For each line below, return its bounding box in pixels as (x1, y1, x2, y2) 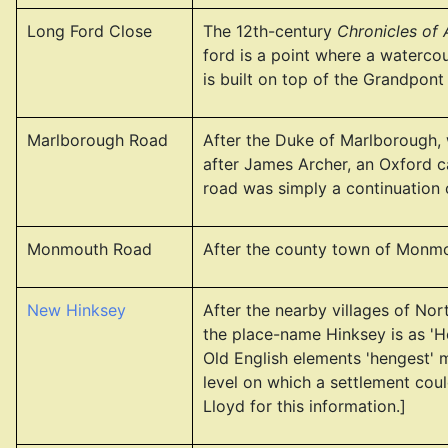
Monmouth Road (27, 239, 152, 259)
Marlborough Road (27, 130, 168, 150)
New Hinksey (27, 300, 126, 320)
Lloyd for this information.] (203, 396, 406, 416)
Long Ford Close (27, 21, 152, 41)
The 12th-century (203, 21, 337, 41)
